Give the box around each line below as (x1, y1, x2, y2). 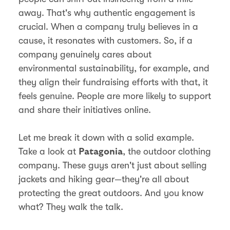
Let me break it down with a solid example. (18, 132, 194, 143)
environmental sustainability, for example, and (18, 63, 209, 73)
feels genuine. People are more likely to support (18, 90, 211, 101)
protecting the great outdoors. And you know (18, 187, 203, 198)
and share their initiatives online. (18, 104, 151, 115)
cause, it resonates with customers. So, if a (18, 35, 193, 46)
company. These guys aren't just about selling (18, 160, 207, 170)
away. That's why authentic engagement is (18, 7, 195, 18)
